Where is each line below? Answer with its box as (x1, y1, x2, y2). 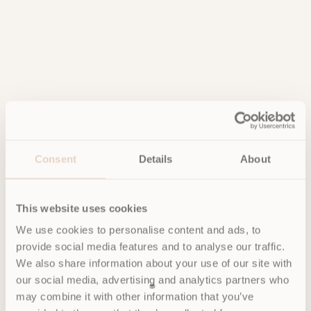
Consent (35, 153, 76, 165)
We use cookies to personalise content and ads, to (16, 224, 261, 236)
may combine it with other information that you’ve (16, 290, 254, 303)
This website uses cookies (16, 202, 148, 214)
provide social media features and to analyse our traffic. (16, 240, 285, 253)
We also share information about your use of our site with (16, 257, 292, 269)
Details (138, 153, 173, 165)
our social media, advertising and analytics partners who (16, 274, 289, 286)
